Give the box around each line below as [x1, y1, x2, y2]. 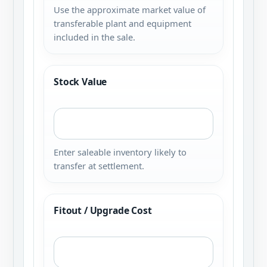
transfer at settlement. [54, 160, 144, 172]
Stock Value [54, 75, 107, 88]
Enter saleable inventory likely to [54, 146, 187, 158]
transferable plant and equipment [54, 17, 191, 29]
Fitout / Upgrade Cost [54, 204, 152, 217]
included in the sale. [54, 31, 135, 43]
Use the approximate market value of [54, 4, 206, 15]
